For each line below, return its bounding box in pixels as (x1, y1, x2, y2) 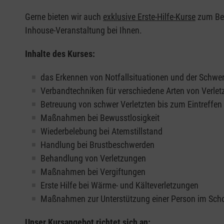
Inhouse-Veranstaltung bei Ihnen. (25, 24, 144, 35)
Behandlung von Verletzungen (40, 152, 148, 163)
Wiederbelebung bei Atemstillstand (40, 125, 162, 136)
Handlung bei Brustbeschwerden (40, 139, 154, 150)
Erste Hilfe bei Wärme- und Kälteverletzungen (40, 179, 198, 190)
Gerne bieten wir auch (25, 11, 103, 22)
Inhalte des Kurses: (25, 48, 95, 59)
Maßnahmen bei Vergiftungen (40, 166, 145, 177)
